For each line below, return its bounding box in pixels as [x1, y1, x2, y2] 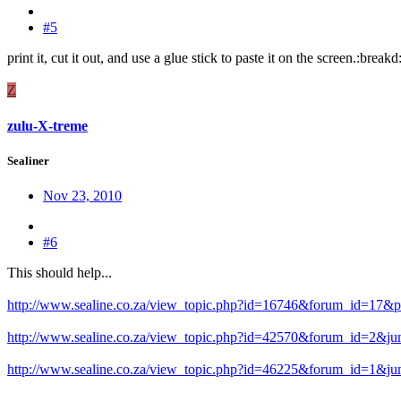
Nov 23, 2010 [43, 187, 122, 203]
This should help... [7, 264, 112, 280]
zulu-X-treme [7, 117, 88, 133]
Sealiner [7, 153, 49, 167]
